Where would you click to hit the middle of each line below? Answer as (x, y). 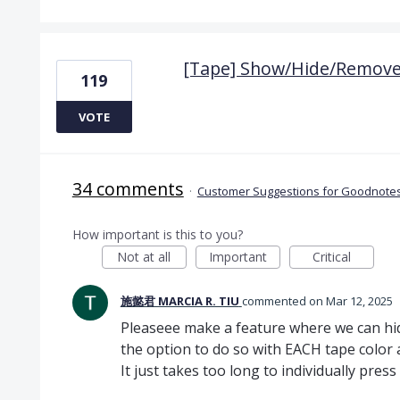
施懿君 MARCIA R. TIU (179, 300)
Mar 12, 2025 (359, 300)
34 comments (128, 188)
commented (275, 300)
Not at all (144, 256)
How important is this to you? (157, 234)
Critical (331, 256)
